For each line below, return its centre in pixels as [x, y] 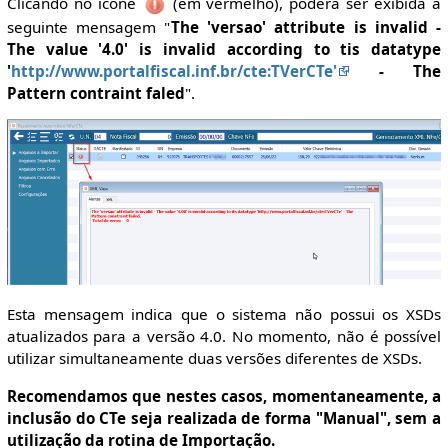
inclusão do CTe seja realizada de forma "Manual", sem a [224, 417]
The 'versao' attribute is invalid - [306, 27]
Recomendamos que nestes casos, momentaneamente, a [224, 395]
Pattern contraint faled [95, 93]
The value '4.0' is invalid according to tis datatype [224, 49]
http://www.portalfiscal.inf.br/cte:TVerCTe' [173, 71]
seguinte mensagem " [88, 27]
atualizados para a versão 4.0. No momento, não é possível [224, 336]
